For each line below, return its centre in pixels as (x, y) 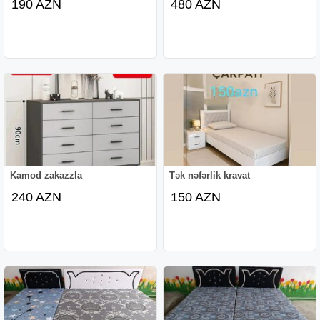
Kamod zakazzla (46, 175)
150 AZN (196, 197)
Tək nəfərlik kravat (210, 175)
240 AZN (37, 197)
